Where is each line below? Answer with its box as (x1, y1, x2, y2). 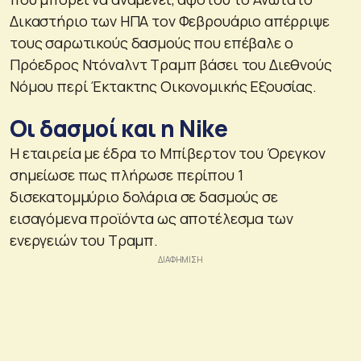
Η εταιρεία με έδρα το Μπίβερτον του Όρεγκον (10, 143, 326, 163)
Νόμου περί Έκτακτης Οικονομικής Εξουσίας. (10, 76, 317, 96)
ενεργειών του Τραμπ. (10, 230, 158, 250)
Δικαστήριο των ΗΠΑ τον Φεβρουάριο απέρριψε (10, 10, 330, 31)
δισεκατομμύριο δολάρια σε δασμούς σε (10, 186, 278, 206)
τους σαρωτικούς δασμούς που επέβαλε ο (10, 32, 293, 52)
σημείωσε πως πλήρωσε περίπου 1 (10, 164, 243, 185)
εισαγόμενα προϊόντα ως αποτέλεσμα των (10, 208, 293, 228)
